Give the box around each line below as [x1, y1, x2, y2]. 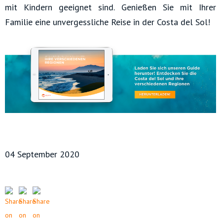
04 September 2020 [5, 148, 79, 160]
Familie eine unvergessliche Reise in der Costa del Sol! [5, 16, 210, 28]
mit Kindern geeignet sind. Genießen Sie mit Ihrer [5, 1, 216, 13]
